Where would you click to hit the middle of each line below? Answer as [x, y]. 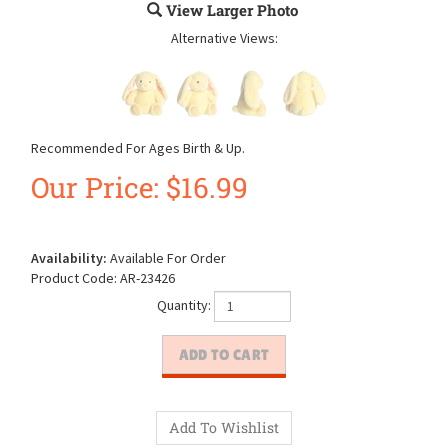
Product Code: [74, 278]
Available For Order [166, 258]
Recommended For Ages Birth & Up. [138, 148]
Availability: [69, 258]
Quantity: [185, 306]
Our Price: [95, 187]
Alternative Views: [224, 38]
